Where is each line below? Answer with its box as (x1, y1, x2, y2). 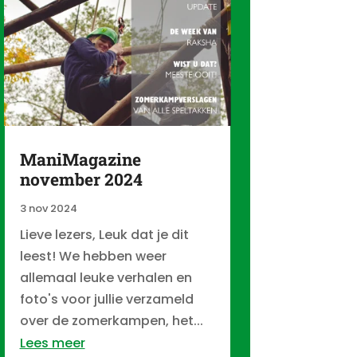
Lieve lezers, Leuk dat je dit (19, 225, 189, 244)
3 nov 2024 (19, 200, 77, 216)
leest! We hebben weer (19, 246, 167, 265)
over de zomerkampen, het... (19, 311, 203, 330)
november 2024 (19, 167, 143, 190)
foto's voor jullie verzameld (19, 289, 194, 308)
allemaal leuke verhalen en (19, 268, 192, 287)
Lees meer (19, 333, 85, 352)
